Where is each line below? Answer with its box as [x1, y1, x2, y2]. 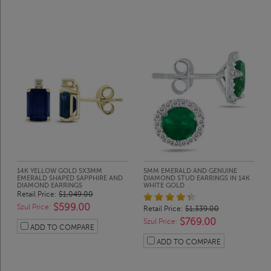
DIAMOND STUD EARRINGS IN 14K [143, 174, 250, 183]
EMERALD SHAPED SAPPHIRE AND [17, 174, 123, 183]
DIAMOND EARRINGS [17, 181, 82, 190]
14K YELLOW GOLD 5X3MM [17, 167, 102, 175]
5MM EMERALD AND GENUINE [143, 167, 237, 175]
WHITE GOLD [143, 181, 184, 190]
